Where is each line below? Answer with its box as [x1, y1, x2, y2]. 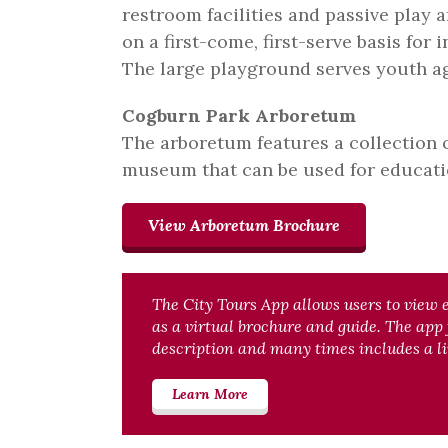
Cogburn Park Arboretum [122, 104, 356, 128]
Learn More [172, 385, 248, 404]
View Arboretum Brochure [148, 215, 340, 236]
